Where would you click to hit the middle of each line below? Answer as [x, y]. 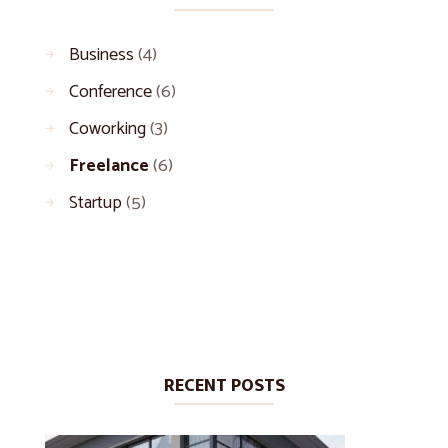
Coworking [107, 128]
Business [101, 54]
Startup [95, 202]
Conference [110, 91]
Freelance [109, 165]
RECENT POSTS [224, 385]
